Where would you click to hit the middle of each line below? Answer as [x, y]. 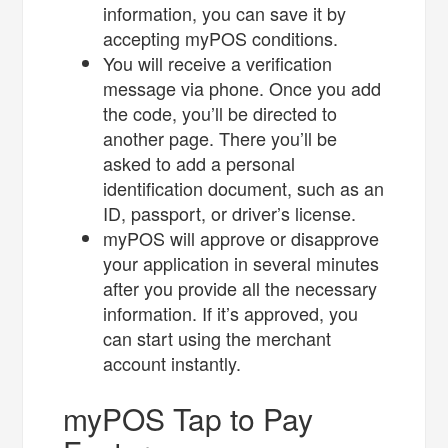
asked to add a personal [199, 162]
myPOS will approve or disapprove [241, 237]
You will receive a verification [218, 62]
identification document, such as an [244, 187]
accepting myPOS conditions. [223, 37]
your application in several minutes [241, 262]
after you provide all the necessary [240, 287]
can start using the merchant [217, 337]
